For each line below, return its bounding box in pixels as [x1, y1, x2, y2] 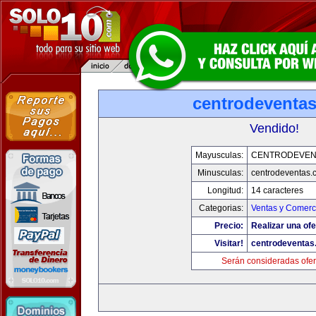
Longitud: [207, 186, 243, 195]
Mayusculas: [195, 150, 243, 160]
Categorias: [198, 203, 243, 213]
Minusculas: [197, 168, 243, 178]
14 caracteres [250, 186, 303, 195]
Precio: [214, 221, 243, 231]
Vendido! [250, 121, 299, 135]
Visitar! [214, 238, 243, 248]
